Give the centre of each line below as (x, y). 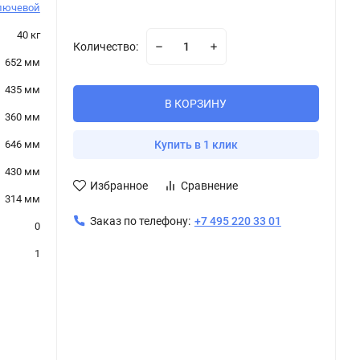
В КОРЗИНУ (196, 104)
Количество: (105, 47)
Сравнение (209, 186)
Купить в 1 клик (196, 145)
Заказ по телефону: (140, 221)
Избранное (119, 186)
